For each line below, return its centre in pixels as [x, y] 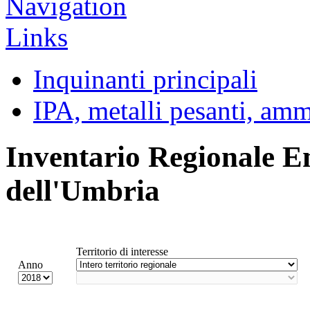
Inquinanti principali [145, 79]
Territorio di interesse [122, 251]
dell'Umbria [83, 190]
